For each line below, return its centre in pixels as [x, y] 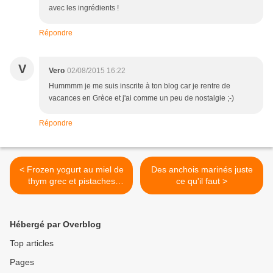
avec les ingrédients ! [84, 8]
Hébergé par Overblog [55, 225]
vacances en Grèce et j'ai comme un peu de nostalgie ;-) [141, 98]
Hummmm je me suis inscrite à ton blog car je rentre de [140, 86]
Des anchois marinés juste [202, 170]
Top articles [32, 243]
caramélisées [71, 193]
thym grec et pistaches [71, 181]
